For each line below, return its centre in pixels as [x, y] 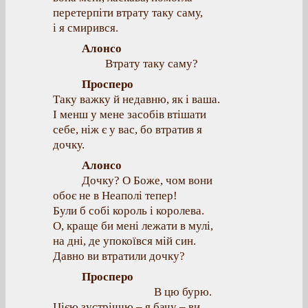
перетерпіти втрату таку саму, [128, 13]
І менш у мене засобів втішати [130, 114]
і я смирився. [86, 28]
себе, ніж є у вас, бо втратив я [128, 130]
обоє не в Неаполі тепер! [115, 196]
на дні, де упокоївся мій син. [124, 241]
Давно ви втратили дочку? [119, 256]
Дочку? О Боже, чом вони [147, 180]
